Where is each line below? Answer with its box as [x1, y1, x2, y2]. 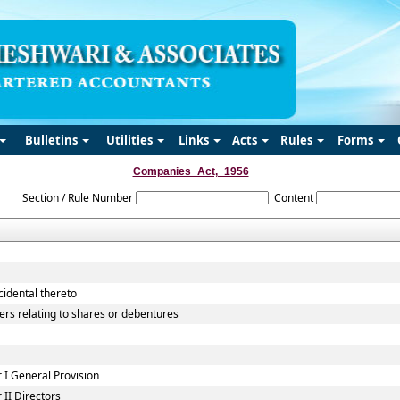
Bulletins [25, 132, 80, 148]
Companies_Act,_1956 [132, 165, 249, 178]
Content [273, 190, 313, 205]
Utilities [106, 132, 155, 148]
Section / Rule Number [21, 190, 133, 205]
